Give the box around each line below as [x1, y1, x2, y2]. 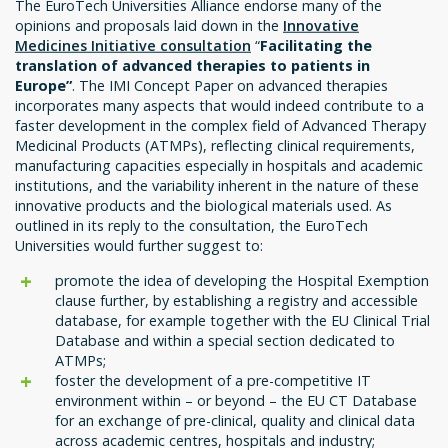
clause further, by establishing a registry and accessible [55, 290, 418, 310]
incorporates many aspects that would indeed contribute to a [15, 96, 424, 116]
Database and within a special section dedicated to [55, 330, 395, 350]
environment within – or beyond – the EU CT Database [55, 390, 417, 410]
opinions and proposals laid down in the [15, 16, 283, 36]
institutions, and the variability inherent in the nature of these [15, 176, 419, 196]
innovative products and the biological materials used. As [15, 196, 392, 216]
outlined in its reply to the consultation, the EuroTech [15, 216, 368, 236]
